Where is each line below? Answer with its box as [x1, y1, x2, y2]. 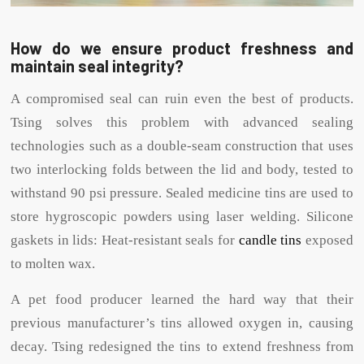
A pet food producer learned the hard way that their [11, 291, 353, 307]
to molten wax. [11, 255, 96, 271]
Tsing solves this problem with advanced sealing [11, 114, 353, 130]
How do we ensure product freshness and [11, 38, 353, 58]
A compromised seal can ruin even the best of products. [11, 90, 353, 106]
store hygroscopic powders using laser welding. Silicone [11, 208, 353, 224]
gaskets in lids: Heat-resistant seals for [11, 232, 239, 248]
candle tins [238, 232, 302, 248]
